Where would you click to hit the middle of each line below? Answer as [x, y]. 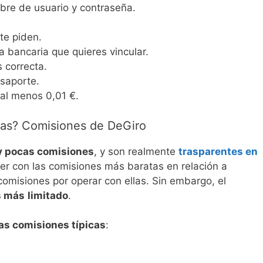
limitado [48, 195]
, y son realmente [136, 151]
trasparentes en [218, 151]
